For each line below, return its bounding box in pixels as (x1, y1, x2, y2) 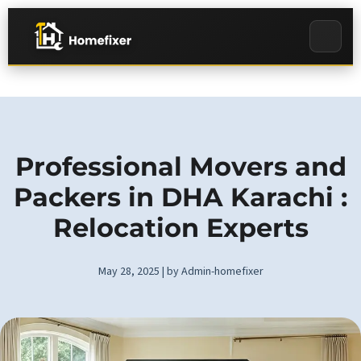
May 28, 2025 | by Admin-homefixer (98, 263, 263, 280)
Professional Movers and (15, 151, 346, 182)
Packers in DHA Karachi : (14, 181, 347, 213)
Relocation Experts (52, 212, 309, 243)
